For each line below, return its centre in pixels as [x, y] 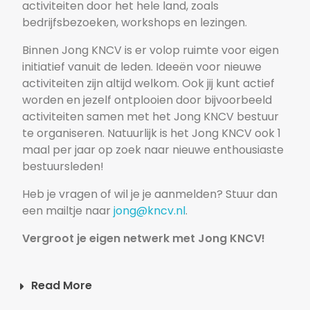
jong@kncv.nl [150, 211]
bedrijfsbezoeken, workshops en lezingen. [135, 23]
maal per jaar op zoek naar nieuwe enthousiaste [153, 150]
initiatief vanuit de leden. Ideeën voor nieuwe [142, 67]
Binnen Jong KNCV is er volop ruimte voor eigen [151, 51]
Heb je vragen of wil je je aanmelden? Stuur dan [150, 194]
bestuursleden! [63, 167]
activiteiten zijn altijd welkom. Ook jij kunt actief [149, 84]
